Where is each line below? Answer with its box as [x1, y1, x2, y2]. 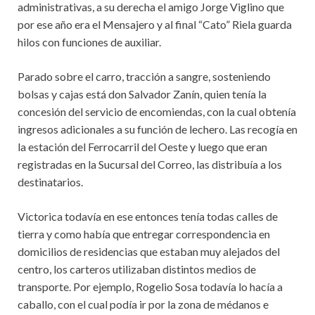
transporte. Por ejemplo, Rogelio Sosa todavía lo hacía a [18, 279, 283, 293]
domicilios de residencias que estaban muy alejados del [18, 244, 280, 258]
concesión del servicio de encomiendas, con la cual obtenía [18, 104, 296, 118]
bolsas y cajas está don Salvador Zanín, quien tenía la [18, 86, 266, 101]
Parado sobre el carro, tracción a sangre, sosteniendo [18, 69, 271, 83]
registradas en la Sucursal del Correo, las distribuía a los [18, 157, 282, 171]
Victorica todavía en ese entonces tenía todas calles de [18, 209, 278, 223]
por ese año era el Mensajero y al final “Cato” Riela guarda [18, 17, 292, 31]
